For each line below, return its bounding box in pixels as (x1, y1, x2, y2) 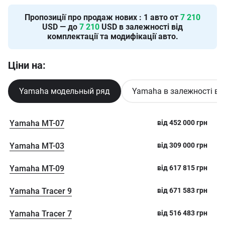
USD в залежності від (99, 22, 183, 32)
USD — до (42, 22, 77, 32)
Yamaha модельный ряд (19, 86, 110, 96)
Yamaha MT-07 (10, 119, 64, 128)
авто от (148, 13, 180, 22)
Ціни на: (8, 59, 46, 71)
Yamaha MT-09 (10, 164, 64, 173)
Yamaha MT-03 (10, 141, 64, 151)
